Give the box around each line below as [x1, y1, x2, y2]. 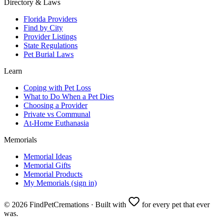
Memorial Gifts [24, 161, 71, 169]
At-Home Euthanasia [24, 118, 89, 127]
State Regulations [24, 41, 78, 50]
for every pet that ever [140, 200, 210, 209]
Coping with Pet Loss [24, 83, 91, 92]
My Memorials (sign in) [24, 178, 97, 187]
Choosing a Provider [24, 101, 87, 110]
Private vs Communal [24, 110, 90, 118]
